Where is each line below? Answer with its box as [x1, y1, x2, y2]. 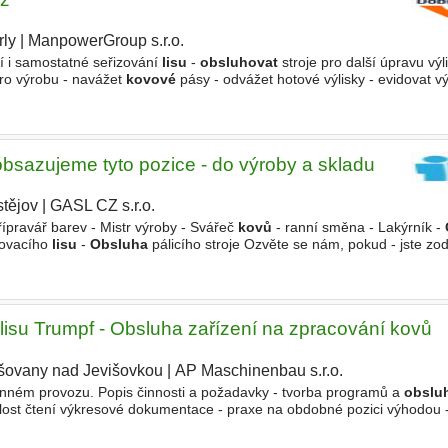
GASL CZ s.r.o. [49, 197, 155, 215]
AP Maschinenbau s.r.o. [174, 362, 343, 380]
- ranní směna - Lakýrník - [271, 219, 445, 236]
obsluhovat [199, 54, 278, 71]
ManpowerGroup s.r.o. [27, 32, 184, 50]
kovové [125, 71, 176, 88]
